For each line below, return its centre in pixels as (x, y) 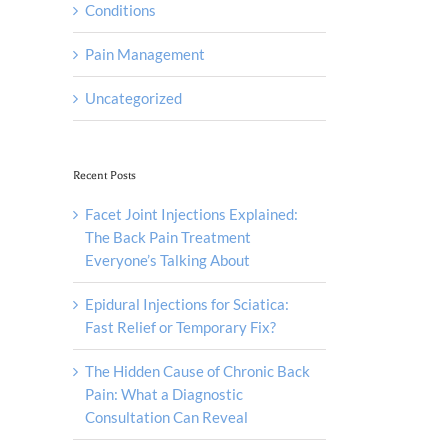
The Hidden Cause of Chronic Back (197, 370)
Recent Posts (104, 175)
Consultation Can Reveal (166, 416)
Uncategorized (133, 97)
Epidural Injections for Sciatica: (187, 303)
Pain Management (145, 53)
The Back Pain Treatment (168, 236)
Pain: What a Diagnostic (164, 393)
